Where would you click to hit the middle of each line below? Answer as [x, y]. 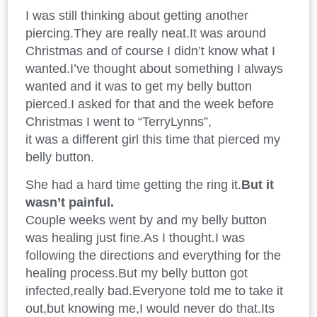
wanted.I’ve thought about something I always [154, 68]
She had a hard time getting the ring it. [133, 185]
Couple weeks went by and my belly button [146, 220]
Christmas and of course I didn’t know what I [150, 51]
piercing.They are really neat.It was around [146, 33]
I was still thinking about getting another [137, 15]
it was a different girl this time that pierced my [153, 139]
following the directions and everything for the [153, 256]
